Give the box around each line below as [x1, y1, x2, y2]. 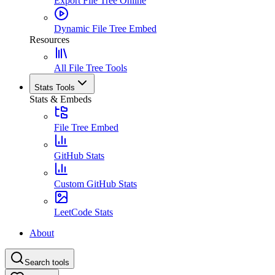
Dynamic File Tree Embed [54, 23, 157, 34]
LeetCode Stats [54, 207, 113, 217]
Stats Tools [34, 83, 75, 92]
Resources [29, 34, 69, 45]
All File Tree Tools [54, 63, 127, 73]
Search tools [25, 258, 69, 267]
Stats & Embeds [29, 94, 91, 104]
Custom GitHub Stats [54, 179, 137, 189]
